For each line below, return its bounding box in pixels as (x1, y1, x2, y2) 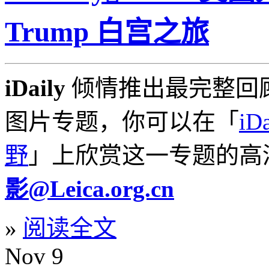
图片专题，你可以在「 (5, 108, 239, 134)
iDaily (5, 74, 65, 101)
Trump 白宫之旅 (5, 16, 209, 48)
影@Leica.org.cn (5, 175, 174, 202)
